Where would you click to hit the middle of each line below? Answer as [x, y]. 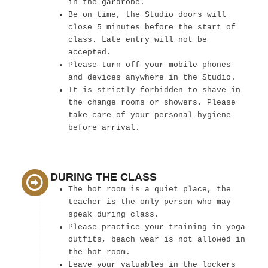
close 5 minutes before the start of [152, 27]
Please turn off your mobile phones [149, 65]
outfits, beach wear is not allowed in [156, 239]
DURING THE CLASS [103, 177]
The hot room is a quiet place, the [149, 189]
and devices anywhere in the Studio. [152, 77]
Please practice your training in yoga [156, 227]
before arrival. [104, 127]
